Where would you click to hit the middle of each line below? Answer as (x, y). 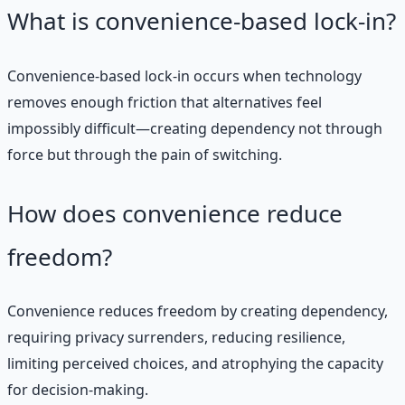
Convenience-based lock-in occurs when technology (184, 75)
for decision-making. (78, 389)
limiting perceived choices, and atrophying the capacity (195, 363)
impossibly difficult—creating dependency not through (195, 128)
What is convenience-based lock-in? (202, 21)
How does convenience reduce (175, 213)
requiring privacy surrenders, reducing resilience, (176, 337)
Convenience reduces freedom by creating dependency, (198, 311)
